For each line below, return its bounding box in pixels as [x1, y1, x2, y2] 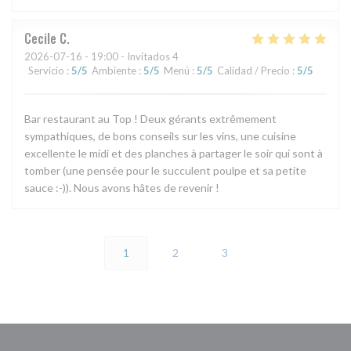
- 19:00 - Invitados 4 [82, 50, 179, 63]
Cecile [24, 29, 56, 49]
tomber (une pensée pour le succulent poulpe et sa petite [24, 164, 306, 178]
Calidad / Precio [217, 64, 290, 78]
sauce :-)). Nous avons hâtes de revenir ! [24, 181, 219, 195]
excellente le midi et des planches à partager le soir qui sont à [24, 147, 323, 161]
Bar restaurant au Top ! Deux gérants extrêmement [24, 112, 277, 126]
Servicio [28, 64, 64, 78]
